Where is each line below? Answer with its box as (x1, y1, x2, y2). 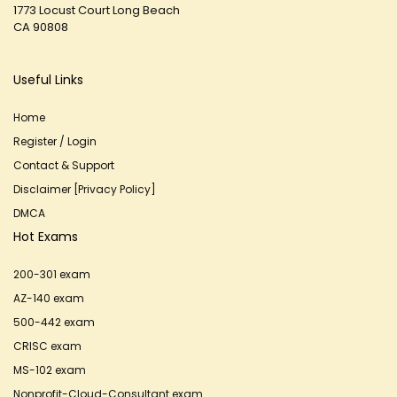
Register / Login (13, 134, 97, 149)
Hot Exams (13, 228, 78, 245)
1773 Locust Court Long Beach (13, 2, 180, 19)
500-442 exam (13, 315, 95, 330)
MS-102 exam (13, 362, 86, 378)
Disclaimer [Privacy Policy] (13, 182, 156, 197)
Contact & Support (13, 158, 114, 173)
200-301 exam (13, 267, 90, 282)
